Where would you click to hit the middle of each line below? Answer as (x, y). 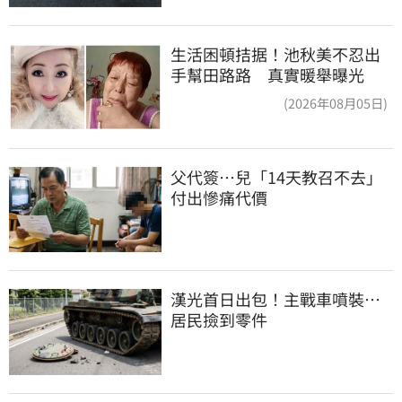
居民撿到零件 (219, 320)
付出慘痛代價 (219, 197)
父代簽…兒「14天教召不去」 (276, 176)
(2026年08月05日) (336, 103)
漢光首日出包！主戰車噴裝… (275, 299)
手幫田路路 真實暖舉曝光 (267, 75)
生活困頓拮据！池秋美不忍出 (275, 54)
